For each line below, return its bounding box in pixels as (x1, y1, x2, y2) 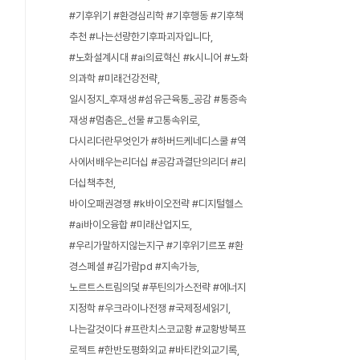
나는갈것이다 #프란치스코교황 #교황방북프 (69, 323, 246, 335)
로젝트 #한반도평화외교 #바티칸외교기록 (69, 344, 237, 356)
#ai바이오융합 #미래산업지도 (69, 219, 190, 231)
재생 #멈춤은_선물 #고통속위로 (69, 114, 198, 126)
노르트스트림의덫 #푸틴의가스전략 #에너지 (69, 281, 246, 293)
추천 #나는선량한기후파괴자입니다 (69, 31, 211, 43)
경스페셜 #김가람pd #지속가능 (69, 260, 197, 272)
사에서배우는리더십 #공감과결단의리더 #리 (69, 156, 246, 168)
